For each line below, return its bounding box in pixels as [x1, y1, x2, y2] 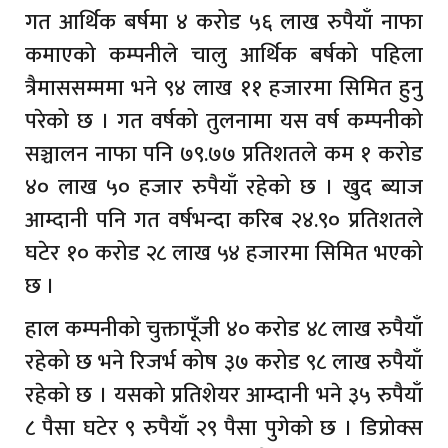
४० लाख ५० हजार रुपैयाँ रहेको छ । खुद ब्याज [25, 169, 423, 207]
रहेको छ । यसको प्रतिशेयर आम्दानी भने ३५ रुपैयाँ [25, 377, 423, 415]
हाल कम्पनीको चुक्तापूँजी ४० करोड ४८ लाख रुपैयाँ [25, 311, 423, 349]
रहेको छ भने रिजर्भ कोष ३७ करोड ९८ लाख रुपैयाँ [25, 344, 423, 382]
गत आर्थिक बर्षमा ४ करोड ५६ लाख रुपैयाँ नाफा [25, 4, 423, 42]
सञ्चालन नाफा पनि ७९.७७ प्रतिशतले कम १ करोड [25, 136, 423, 174]
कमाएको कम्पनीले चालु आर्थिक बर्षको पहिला [25, 37, 423, 75]
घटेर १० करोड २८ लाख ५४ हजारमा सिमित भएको [25, 235, 423, 273]
